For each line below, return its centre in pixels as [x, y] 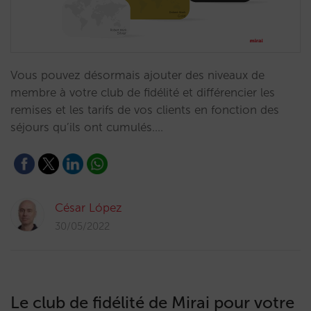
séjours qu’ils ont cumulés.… [87, 127]
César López [89, 208]
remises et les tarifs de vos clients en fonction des [145, 110]
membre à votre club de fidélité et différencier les [143, 92]
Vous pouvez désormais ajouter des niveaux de [137, 75]
